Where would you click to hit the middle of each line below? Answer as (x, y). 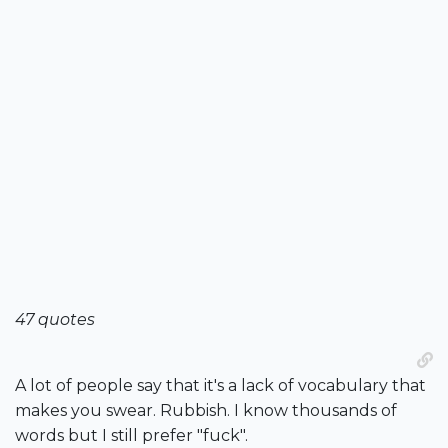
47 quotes (55, 320)
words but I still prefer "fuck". (131, 436)
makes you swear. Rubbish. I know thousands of (206, 411)
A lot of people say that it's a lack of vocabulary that (220, 386)
